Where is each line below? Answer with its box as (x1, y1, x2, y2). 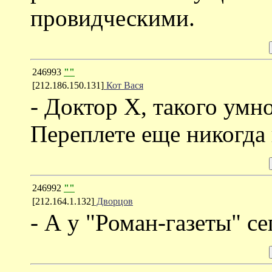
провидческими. (30, 4, 195, 31)
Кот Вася (104, 80, 143, 90)
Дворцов (94, 195, 133, 206)
